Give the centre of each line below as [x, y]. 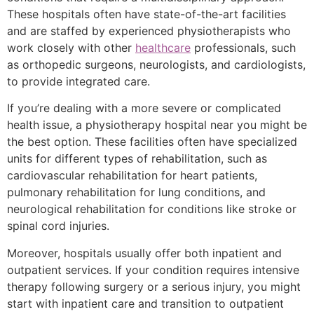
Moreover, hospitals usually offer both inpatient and [144, 253]
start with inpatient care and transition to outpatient [145, 303]
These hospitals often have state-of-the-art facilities [146, 14]
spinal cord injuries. [58, 226]
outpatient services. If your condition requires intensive [153, 269]
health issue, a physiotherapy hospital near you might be [157, 125]
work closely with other [71, 47]
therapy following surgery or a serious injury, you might [154, 286]
